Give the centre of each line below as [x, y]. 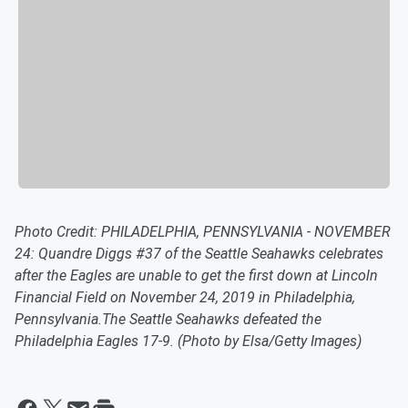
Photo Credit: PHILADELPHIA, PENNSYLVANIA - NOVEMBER [203, 232]
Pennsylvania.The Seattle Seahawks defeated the [168, 320]
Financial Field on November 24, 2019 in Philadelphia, [185, 298]
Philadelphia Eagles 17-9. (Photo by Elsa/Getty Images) [188, 342]
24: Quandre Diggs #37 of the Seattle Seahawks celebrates [199, 254]
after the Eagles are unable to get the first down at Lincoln [196, 276]
